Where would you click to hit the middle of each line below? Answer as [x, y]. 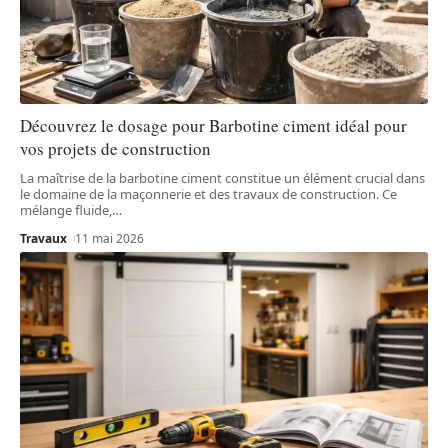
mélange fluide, [66, 210]
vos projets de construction [115, 149]
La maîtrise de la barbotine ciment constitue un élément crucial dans [222, 178]
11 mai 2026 [110, 239]
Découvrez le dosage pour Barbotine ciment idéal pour [213, 126]
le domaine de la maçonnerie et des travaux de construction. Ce [208, 194]
